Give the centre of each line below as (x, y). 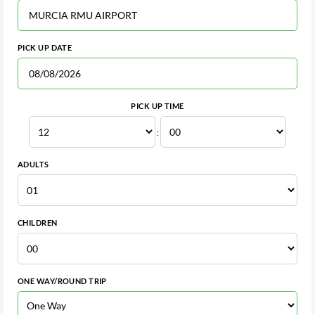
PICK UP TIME (157, 106)
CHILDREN (38, 223)
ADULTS (33, 164)
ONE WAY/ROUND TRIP (62, 281)
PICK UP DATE (45, 47)
